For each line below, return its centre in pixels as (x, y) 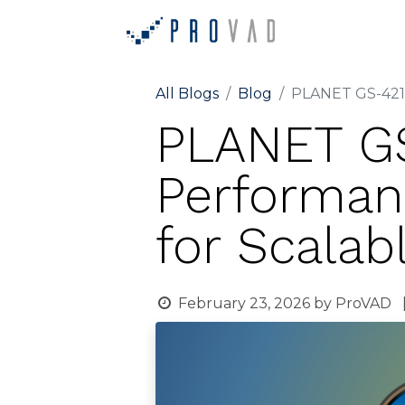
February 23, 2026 (244, 303)
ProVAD (363, 303)
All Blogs (187, 94)
